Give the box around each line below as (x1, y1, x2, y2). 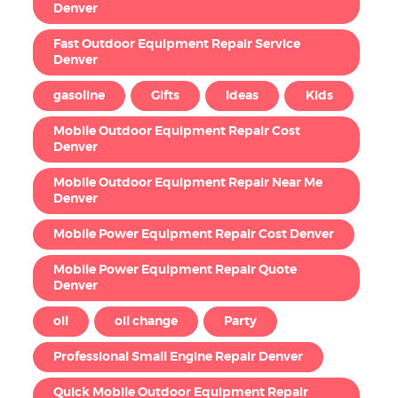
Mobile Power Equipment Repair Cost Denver (52, 228, 334, 242)
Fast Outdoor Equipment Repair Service (52, 38, 300, 52)
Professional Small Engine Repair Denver (52, 351, 303, 364)
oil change (115, 315, 179, 329)
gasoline (52, 90, 105, 103)
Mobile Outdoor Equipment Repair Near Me (52, 177, 322, 190)
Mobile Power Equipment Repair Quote (52, 264, 297, 277)
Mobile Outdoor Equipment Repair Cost (52, 125, 300, 139)
